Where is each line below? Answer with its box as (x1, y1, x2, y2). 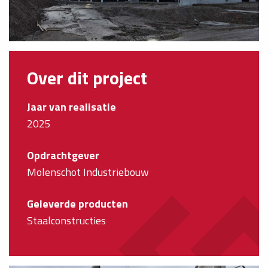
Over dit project (27, 63, 147, 92)
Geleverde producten (27, 195, 128, 212)
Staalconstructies (27, 212, 106, 229)
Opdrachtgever (27, 147, 99, 163)
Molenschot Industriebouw (27, 163, 149, 180)
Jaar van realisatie (27, 98, 116, 115)
